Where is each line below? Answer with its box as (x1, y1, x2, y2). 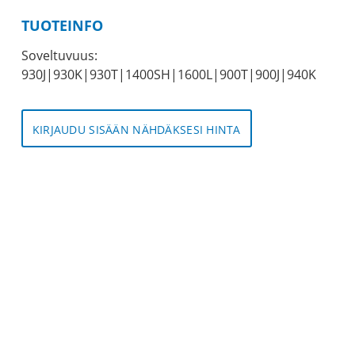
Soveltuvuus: (21, 47, 97, 65)
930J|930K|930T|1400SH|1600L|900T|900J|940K (21, 66, 316, 84)
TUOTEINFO (21, 16, 103, 35)
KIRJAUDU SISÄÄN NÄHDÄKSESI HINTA (32, 122, 241, 138)
